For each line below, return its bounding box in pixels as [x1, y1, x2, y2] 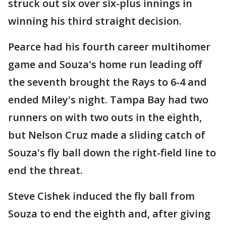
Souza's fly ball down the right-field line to [8, 146, 216, 160]
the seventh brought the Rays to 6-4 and [8, 75, 207, 89]
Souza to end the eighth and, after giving [8, 207, 210, 221]
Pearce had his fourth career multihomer [8, 40, 210, 54]
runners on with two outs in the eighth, [8, 110, 202, 125]
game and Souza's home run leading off [8, 58, 202, 72]
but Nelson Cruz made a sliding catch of [8, 128, 205, 142]
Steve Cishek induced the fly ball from [8, 189, 195, 203]
